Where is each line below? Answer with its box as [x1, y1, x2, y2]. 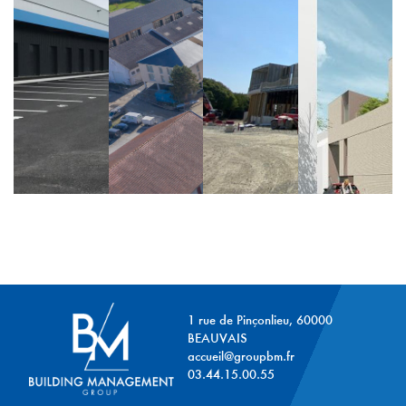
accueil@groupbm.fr [187, 351, 295, 363]
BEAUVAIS [187, 333, 247, 345]
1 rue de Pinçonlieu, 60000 [187, 314, 333, 327]
